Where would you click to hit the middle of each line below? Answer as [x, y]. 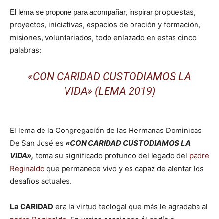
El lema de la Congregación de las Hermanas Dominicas [106, 130]
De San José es [38, 143]
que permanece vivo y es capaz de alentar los [124, 168]
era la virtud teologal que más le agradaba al [131, 207]
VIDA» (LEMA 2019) [109, 91]
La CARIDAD [32, 207]
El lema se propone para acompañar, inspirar [82, 12]
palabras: [25, 50]
